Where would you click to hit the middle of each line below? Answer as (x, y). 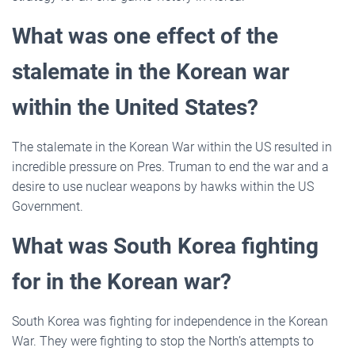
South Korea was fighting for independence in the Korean (170, 321)
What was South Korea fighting (165, 246)
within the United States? (135, 107)
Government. (48, 206)
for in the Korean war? (122, 281)
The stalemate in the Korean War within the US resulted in (172, 147)
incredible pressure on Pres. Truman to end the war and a (170, 166)
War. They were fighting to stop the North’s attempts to (163, 341)
